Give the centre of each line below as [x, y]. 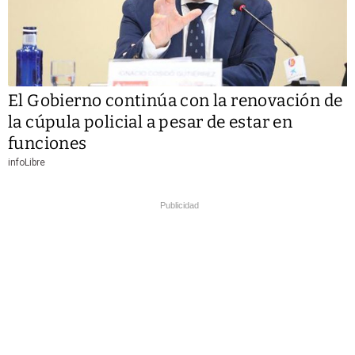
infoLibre [27, 162]
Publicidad [179, 205]
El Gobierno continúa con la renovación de [176, 100]
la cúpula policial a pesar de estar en [151, 122]
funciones [48, 143]
